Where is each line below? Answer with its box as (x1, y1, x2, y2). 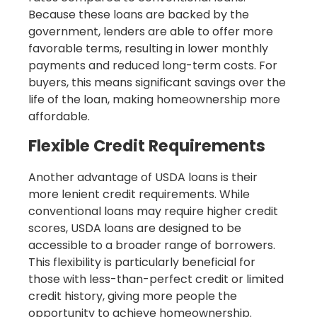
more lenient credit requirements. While (28, 186, 250, 203)
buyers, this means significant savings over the (28, 74, 286, 91)
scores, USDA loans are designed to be (28, 220, 241, 237)
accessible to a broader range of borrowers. (28, 237, 275, 254)
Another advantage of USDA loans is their (28, 169, 258, 186)
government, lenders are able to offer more (28, 23, 273, 40)
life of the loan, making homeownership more (28, 91, 280, 108)
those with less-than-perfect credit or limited (28, 271, 284, 288)
